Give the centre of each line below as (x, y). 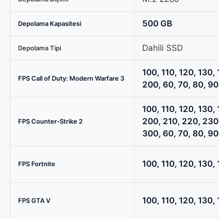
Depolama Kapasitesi (50, 23)
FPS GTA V (34, 200)
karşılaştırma (35, 80)
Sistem (23, 43)
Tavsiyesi (28, 55)
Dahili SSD (163, 48)
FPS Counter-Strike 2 (50, 121)
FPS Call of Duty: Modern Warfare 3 (71, 78)
